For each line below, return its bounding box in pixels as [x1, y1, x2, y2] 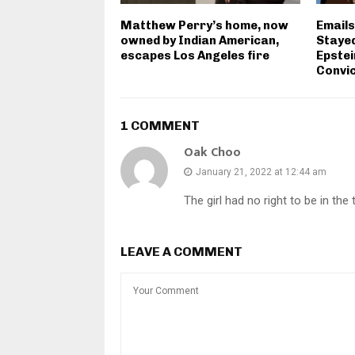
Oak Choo [184, 142, 241, 164]
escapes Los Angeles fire [120, 48, 269, 63]
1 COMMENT [120, 118, 200, 134]
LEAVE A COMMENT [120, 244, 242, 260]
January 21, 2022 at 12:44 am [196, 166, 326, 178]
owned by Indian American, [120, 33, 279, 48]
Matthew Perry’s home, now [120, 18, 288, 33]
